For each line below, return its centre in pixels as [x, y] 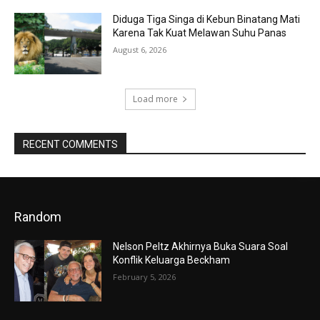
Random [38, 216]
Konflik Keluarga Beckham [172, 260]
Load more [155, 99]
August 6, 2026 [140, 50]
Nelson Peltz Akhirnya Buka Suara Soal [201, 246]
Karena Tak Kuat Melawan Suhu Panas [200, 33]
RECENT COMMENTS [70, 144]
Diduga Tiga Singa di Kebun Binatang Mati [207, 20]
